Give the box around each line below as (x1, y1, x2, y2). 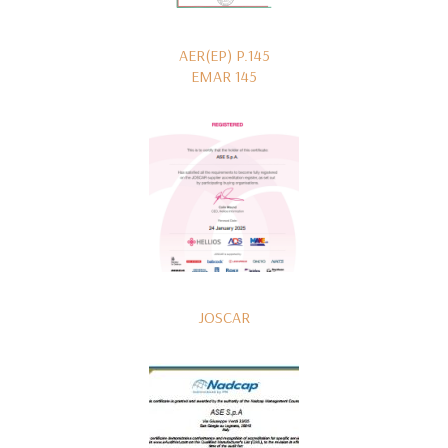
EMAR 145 (191, 66, 257, 86)
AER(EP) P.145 (178, 45, 270, 65)
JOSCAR (198, 307, 250, 327)
